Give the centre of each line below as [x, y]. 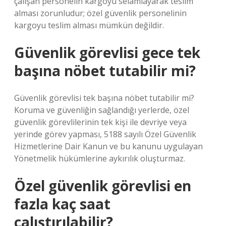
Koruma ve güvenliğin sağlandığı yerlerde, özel [102, 110]
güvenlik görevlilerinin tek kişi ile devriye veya [100, 122]
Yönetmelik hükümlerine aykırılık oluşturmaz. [100, 158]
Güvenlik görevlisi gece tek [107, 52]
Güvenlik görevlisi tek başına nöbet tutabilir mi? [104, 98]
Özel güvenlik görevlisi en [103, 186]
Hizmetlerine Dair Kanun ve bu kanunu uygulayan [108, 146]
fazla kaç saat [62, 204]
